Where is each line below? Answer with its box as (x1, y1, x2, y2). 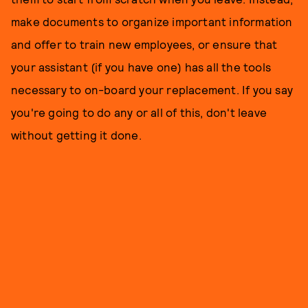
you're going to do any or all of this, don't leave (11, 105, 267, 119)
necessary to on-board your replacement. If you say (11, 82, 294, 96)
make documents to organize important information (11, 14, 293, 28)
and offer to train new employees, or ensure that (11, 37, 278, 51)
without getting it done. (11, 128, 142, 142)
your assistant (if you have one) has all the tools (11, 60, 272, 74)
